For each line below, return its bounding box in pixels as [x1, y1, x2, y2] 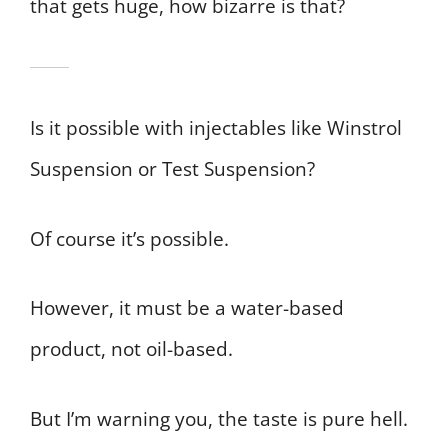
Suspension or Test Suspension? [30, 156, 315, 183]
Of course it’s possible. [30, 225, 229, 252]
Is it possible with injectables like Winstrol [30, 115, 402, 142]
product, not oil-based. [30, 336, 233, 363]
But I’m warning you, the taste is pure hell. [30, 405, 408, 432]
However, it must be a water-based [30, 295, 344, 322]
